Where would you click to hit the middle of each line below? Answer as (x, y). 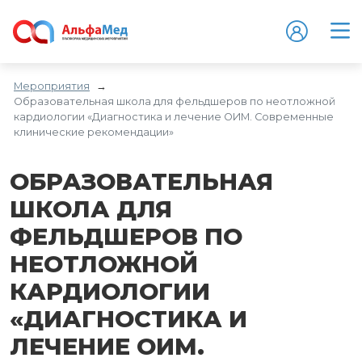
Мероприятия (52, 86)
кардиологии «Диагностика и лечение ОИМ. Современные (174, 116)
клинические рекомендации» (94, 132)
